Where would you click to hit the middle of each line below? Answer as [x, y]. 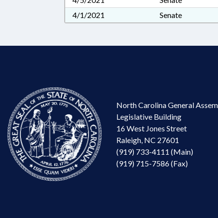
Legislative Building [149, 116]
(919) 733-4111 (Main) [155, 151]
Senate [171, 15]
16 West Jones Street [152, 128]
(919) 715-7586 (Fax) [152, 163]
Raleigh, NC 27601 [148, 140]
